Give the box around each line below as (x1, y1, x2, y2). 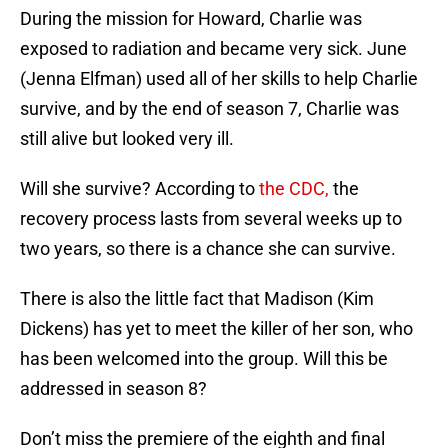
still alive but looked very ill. (20, 128, 234, 150)
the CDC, (259, 178, 329, 200)
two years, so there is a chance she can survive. (20, 238, 396, 260)
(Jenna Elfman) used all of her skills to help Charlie (20, 68, 418, 90)
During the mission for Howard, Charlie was (20, 8, 362, 30)
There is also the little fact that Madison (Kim (20, 288, 374, 310)
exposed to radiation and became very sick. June (20, 38, 407, 60)
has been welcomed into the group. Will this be (20, 348, 388, 370)
